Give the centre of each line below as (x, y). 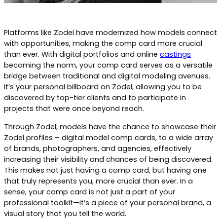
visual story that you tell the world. (65, 213)
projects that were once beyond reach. (74, 109)
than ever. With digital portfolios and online (82, 55)
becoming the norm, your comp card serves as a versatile (108, 65)
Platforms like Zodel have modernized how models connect (110, 33)
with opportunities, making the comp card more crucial (103, 44)
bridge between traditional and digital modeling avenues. (107, 76)
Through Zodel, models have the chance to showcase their (110, 127)
